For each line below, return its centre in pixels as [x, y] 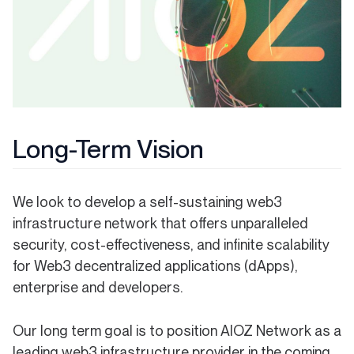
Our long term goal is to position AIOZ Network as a [177, 331]
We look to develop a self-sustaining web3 [147, 202]
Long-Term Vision [108, 149]
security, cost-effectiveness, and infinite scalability [171, 245]
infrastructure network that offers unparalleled [160, 224]
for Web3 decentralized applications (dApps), [155, 266]
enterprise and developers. [98, 288]
